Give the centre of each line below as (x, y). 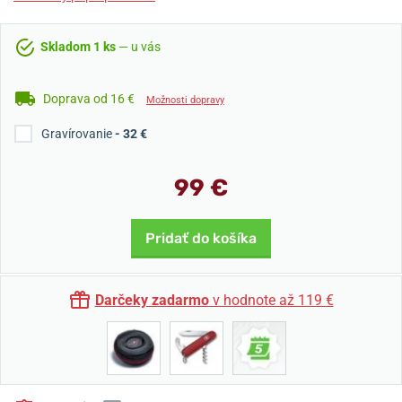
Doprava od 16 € (89, 98)
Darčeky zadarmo (152, 300)
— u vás (138, 47)
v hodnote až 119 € (271, 300)
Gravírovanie (78, 134)
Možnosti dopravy (185, 100)
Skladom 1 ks (78, 47)
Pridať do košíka (201, 238)
